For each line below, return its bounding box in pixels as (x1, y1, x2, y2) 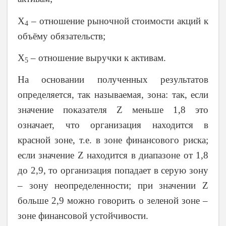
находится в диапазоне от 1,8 (83, 150, 209, 161)
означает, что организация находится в (18, 120, 208, 131)
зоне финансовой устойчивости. (18, 210, 148, 221)
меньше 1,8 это (123, 104, 208, 116)
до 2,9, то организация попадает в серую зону (18, 165, 208, 176)
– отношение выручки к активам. (28, 52, 166, 63)
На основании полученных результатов (18, 74, 208, 85)
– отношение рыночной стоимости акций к (28, 15, 208, 26)
